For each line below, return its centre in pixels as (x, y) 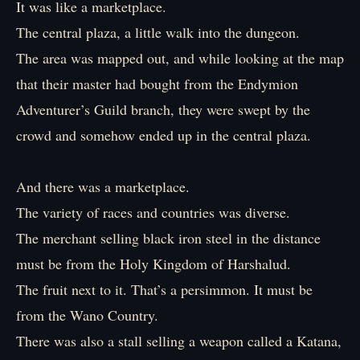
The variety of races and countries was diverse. (153, 212)
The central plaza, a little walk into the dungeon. (158, 32)
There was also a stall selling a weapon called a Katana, (179, 341)
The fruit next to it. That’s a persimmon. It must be (164, 289)
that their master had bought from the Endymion (157, 84)
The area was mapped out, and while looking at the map (180, 58)
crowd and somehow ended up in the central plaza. (164, 135)
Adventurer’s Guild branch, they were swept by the (163, 109)
